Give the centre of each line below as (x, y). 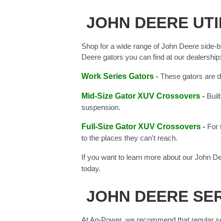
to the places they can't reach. (130, 138)
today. (92, 169)
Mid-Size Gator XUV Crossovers (141, 96)
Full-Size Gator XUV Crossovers (141, 127)
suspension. (102, 108)
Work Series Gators (118, 76)
